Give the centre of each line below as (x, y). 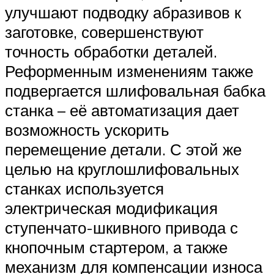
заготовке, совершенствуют (104, 31)
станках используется (84, 188)
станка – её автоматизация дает (122, 110)
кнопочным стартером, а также (116, 247)
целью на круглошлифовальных (122, 168)
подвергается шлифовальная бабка (135, 90)
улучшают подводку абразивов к (123, 12)
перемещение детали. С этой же (123, 149)
